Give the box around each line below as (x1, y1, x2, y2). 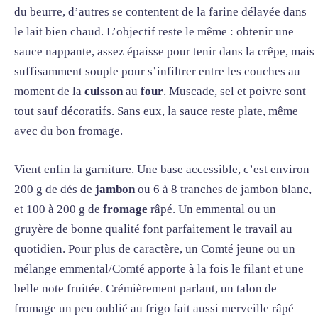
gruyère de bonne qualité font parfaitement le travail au (14, 221, 292, 236)
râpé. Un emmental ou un (148, 202, 276, 216)
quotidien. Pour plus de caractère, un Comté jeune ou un (14, 241, 295, 256)
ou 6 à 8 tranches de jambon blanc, (135, 182, 312, 196)
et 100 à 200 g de (14, 202, 103, 216)
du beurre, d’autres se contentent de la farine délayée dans (14, 5, 307, 19)
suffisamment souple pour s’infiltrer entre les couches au (14, 65, 300, 79)
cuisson (84, 84, 123, 99)
